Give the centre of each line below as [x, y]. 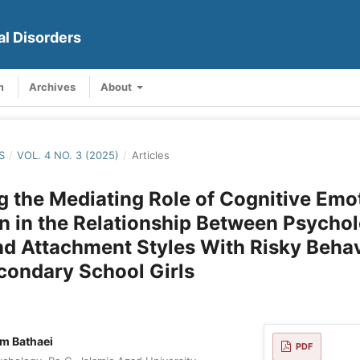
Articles [150, 155]
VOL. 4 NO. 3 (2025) [68, 155]
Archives [52, 86]
